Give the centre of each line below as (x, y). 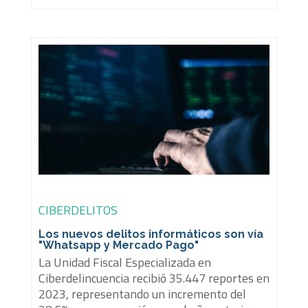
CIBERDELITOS (78, 210)
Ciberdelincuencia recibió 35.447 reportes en (154, 278)
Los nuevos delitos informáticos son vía (151, 234)
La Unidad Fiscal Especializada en (124, 263)
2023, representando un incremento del (142, 294)
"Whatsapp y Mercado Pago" (118, 245)
